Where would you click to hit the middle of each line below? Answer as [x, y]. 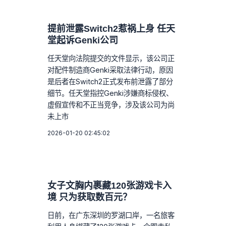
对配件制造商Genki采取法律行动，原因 [110, 70]
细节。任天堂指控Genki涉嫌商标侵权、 [110, 93]
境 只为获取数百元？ [90, 197]
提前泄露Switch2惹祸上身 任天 [111, 29]
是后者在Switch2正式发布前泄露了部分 [110, 81]
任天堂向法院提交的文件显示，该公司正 [111, 58]
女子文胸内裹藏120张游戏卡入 [110, 185]
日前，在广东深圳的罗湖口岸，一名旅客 [111, 215]
